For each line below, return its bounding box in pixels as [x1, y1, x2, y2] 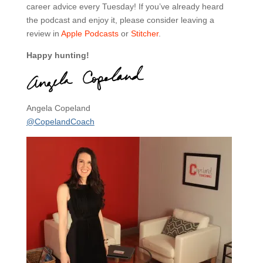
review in [26, 28, 61, 38]
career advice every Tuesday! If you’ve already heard [26, 1, 224, 11]
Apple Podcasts [60, 28, 119, 38]
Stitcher [130, 28, 159, 38]
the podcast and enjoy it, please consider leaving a [26, 15, 214, 25]
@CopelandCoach [26, 116, 95, 126]
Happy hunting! [26, 50, 89, 60]
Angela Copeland [26, 103, 90, 113]
